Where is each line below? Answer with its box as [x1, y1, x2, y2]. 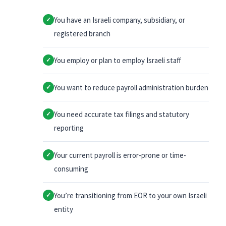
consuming [54, 163, 88, 174]
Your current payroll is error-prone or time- [54, 150, 186, 160]
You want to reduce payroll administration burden [54, 82, 208, 92]
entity [54, 204, 73, 214]
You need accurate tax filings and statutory [54, 109, 189, 120]
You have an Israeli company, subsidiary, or [54, 15, 185, 25]
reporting [54, 123, 84, 133]
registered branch [54, 28, 110, 38]
